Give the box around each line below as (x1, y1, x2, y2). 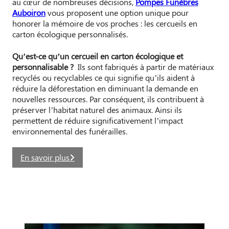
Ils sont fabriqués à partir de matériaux (74, 61, 214, 72)
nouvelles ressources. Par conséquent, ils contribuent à (12, 93, 204, 104)
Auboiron (12, 7, 45, 18)
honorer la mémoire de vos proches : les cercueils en (12, 18, 197, 29)
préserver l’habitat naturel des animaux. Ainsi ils (12, 104, 182, 115)
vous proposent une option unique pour (45, 7, 189, 18)
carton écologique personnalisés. (12, 29, 128, 40)
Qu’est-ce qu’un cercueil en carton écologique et (12, 50, 183, 61)
